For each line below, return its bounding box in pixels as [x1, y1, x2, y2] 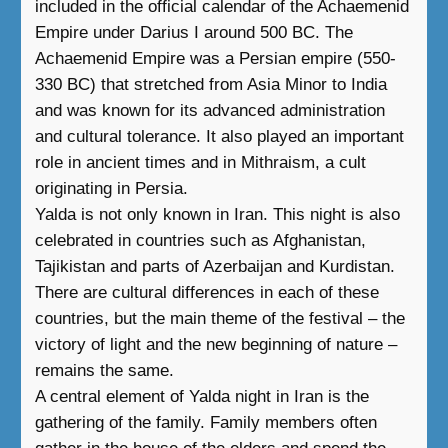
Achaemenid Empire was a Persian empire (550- [34, 48, 396, 68]
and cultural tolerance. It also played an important [34, 126, 404, 146]
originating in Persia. [34, 178, 188, 198]
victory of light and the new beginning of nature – [34, 334, 397, 354]
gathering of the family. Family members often [34, 412, 377, 432]
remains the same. [34, 360, 174, 380]
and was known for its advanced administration [34, 100, 385, 120]
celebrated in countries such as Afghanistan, [34, 230, 366, 250]
